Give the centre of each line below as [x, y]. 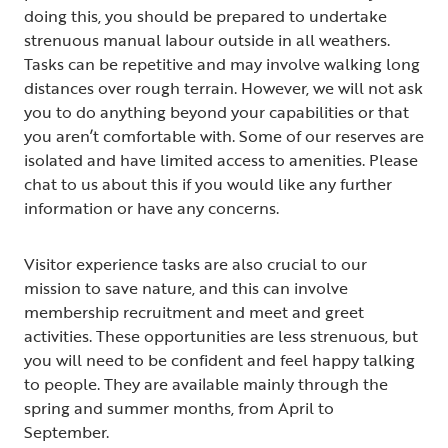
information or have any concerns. [153, 207]
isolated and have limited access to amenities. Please [221, 159]
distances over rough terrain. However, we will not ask [223, 87]
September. [68, 431]
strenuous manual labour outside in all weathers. [207, 39]
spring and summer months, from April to [179, 407]
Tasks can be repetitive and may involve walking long [222, 63]
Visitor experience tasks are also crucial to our [195, 263]
